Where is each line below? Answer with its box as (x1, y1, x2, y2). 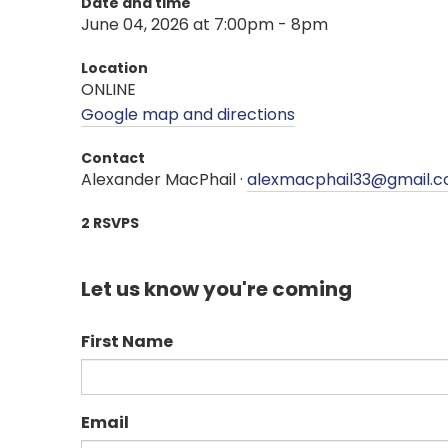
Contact (80, 147, 145, 168)
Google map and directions (80, 102, 295, 126)
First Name (80, 330, 173, 354)
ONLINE (80, 77, 136, 101)
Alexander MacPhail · (80, 167, 247, 191)
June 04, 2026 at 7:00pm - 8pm (80, 12, 328, 36)
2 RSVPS (80, 212, 139, 233)
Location (80, 57, 148, 78)
